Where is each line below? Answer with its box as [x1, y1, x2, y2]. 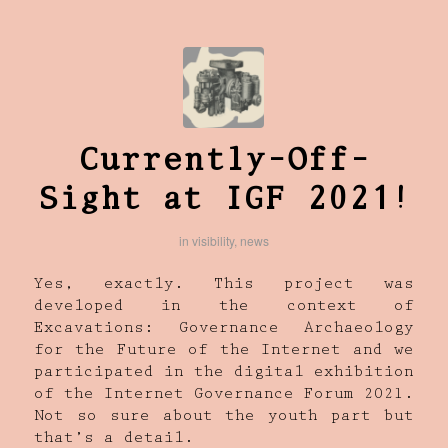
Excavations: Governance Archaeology [33, 321, 415, 338]
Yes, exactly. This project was [33, 277, 415, 294]
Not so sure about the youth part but [33, 409, 415, 426]
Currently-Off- [77, 147, 370, 178]
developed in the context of [33, 299, 415, 316]
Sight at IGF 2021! [37, 186, 410, 217]
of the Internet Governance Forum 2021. [33, 387, 415, 404]
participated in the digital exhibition [33, 365, 415, 382]
